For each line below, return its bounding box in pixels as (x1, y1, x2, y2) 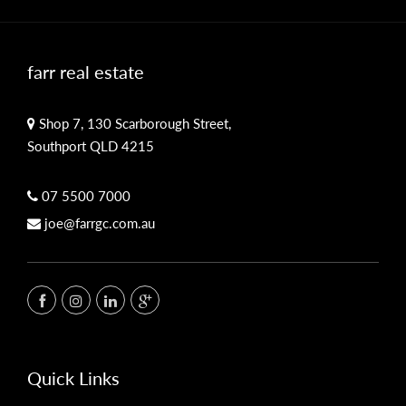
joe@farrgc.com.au (44, 214, 155, 231)
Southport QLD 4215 (27, 137, 154, 154)
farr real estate (27, 60, 144, 82)
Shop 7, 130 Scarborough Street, (35, 114, 231, 131)
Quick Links (27, 366, 120, 389)
